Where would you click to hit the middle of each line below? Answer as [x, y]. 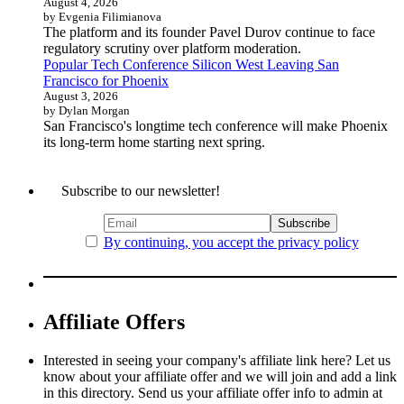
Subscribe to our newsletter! [141, 190]
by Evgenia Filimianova [102, 16]
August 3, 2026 [81, 96]
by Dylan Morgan [87, 110]
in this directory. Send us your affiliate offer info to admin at [213, 392]
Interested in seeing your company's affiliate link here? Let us [217, 360]
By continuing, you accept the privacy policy [231, 242]
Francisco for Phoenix [106, 80]
